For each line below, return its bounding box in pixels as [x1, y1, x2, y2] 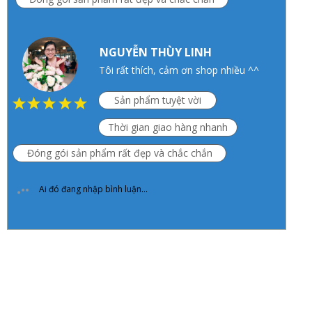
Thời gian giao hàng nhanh [108, 120, 228, 134]
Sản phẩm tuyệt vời [114, 93, 201, 107]
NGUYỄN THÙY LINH [100, 45, 212, 61]
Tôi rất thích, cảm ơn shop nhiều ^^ [99, 63, 260, 77]
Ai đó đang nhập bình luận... [39, 183, 148, 196]
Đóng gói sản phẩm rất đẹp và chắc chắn [26, 146, 212, 160]
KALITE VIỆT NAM [44, 270, 251, 303]
